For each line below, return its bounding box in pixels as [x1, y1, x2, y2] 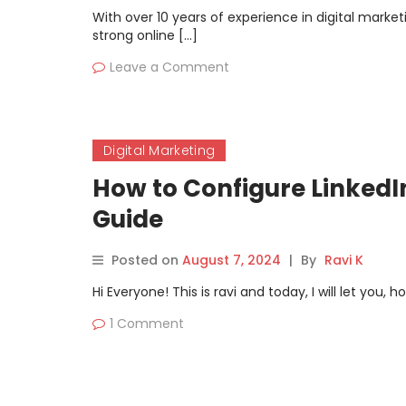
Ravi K [324, 251, 363, 269]
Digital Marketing [103, 141, 216, 159]
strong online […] [92, 26, 198, 44]
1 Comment [110, 314, 184, 333]
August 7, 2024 [182, 251, 281, 269]
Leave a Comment [110, 58, 229, 76]
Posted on [111, 251, 182, 269]
